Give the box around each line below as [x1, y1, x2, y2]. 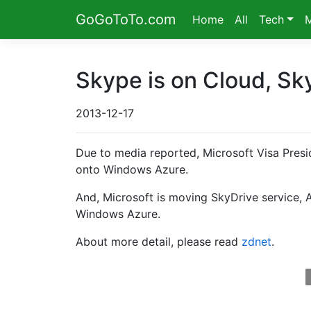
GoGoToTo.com [76, 11, 176, 28]
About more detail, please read [76, 235, 242, 249]
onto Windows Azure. [76, 162, 188, 176]
